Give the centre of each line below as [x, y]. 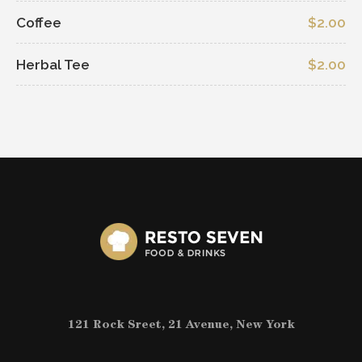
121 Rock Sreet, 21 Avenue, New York [181, 326]
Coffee [39, 23]
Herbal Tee [53, 65]
